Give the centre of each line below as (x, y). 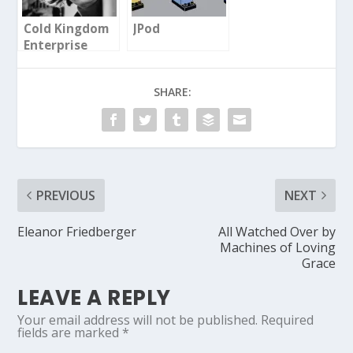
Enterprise (56, 45)
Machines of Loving (277, 247)
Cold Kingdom (67, 28)
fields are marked (70, 332)
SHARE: (173, 91)
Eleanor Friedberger (77, 231)
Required (288, 320)
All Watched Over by (277, 231)
